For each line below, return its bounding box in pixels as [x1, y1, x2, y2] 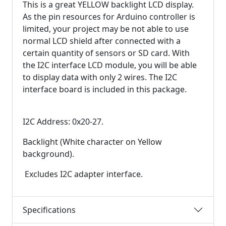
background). [23, 148, 76, 159]
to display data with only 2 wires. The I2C [23, 72, 177, 83]
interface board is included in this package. [23, 84, 189, 95]
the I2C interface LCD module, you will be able [23, 60, 197, 71]
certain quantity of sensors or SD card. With [23, 47, 190, 59]
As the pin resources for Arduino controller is [23, 11, 195, 22]
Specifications [23, 204, 76, 215]
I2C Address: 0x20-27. [23, 116, 105, 127]
